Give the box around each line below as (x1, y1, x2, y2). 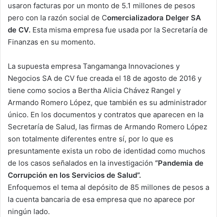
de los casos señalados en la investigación (8, 158, 155, 168)
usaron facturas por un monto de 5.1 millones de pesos (8, 1, 195, 11)
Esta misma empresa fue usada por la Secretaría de (31, 25, 208, 35)
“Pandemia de (155, 158, 203, 168)
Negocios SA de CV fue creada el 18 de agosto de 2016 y (8, 74, 201, 83)
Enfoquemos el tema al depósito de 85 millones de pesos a (8, 183, 209, 192)
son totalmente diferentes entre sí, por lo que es (8, 134, 173, 144)
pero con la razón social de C (8, 13, 107, 23)
